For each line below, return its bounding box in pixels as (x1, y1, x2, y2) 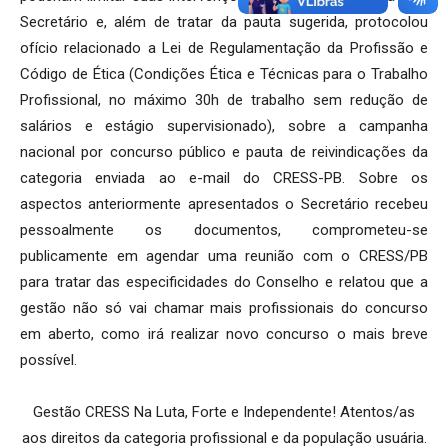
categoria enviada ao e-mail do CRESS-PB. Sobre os (20, 168, 428, 187)
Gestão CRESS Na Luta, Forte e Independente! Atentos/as (33, 402, 415, 421)
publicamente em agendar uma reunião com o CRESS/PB (20, 246, 428, 265)
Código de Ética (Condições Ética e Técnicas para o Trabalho (20, 64, 428, 83)
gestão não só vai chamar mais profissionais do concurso (20, 298, 428, 317)
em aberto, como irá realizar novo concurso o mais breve (20, 324, 428, 343)
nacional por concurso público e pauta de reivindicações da (20, 142, 428, 161)
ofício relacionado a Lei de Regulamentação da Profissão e (20, 38, 428, 57)
